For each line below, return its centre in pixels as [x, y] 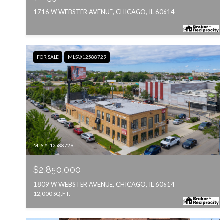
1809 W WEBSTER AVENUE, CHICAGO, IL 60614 [104, 184]
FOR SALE [48, 57]
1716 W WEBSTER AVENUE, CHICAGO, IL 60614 [104, 12]
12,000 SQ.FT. [52, 193]
